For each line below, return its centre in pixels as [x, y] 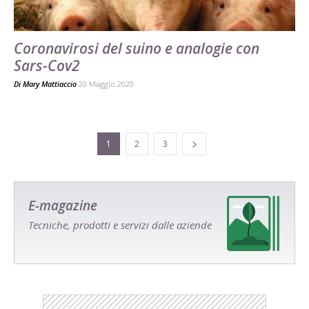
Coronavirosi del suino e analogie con [137, 48]
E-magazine [63, 205]
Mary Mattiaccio [50, 83]
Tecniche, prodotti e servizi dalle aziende [120, 225]
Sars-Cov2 [47, 65]
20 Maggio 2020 [106, 83]
